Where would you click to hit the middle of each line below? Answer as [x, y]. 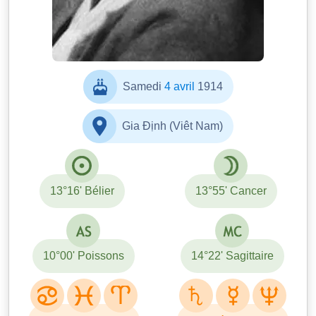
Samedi [143, 87]
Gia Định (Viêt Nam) [172, 126]
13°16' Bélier [82, 191]
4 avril [179, 87]
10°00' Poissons [83, 256]
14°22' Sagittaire [232, 256]
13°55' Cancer [231, 191]
